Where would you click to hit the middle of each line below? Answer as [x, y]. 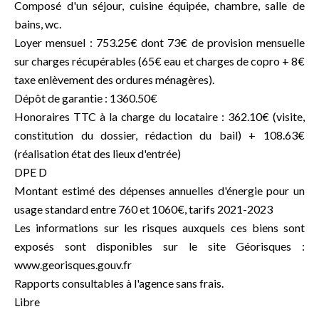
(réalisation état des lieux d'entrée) [98, 153]
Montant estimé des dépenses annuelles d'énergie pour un [159, 190]
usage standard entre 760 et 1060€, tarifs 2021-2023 [143, 209]
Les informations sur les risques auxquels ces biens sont [159, 228]
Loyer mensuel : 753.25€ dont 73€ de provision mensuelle [159, 42]
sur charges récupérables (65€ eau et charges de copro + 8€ [159, 61]
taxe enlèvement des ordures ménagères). [114, 79]
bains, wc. [38, 24]
